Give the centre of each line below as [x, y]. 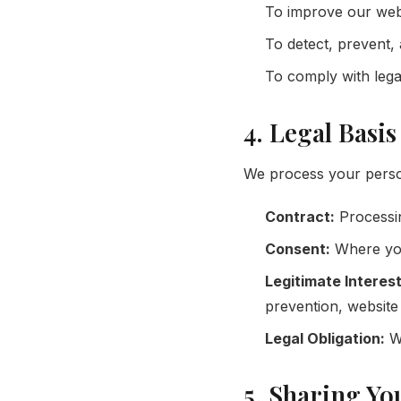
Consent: [298, 248]
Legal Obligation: [325, 338]
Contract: [300, 216]
